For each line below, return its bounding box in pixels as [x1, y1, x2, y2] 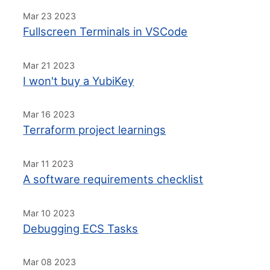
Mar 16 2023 [23, 109, 75, 120]
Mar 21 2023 [23, 60, 75, 71]
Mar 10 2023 [23, 207, 75, 218]
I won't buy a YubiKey [23, 74, 134, 87]
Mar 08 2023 [23, 257, 77, 268]
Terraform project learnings [23, 123, 166, 137]
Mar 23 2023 [23, 11, 77, 22]
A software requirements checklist [23, 172, 204, 186]
